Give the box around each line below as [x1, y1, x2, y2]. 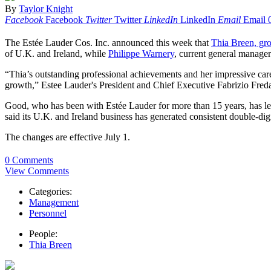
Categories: [29, 186, 72, 197]
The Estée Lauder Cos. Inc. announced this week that [5, 38, 211, 48]
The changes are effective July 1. [5, 132, 130, 143]
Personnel [29, 208, 67, 219]
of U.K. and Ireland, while [5, 48, 108, 59]
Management [29, 197, 79, 208]
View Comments [5, 166, 69, 177]
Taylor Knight [19, 4, 73, 15]
